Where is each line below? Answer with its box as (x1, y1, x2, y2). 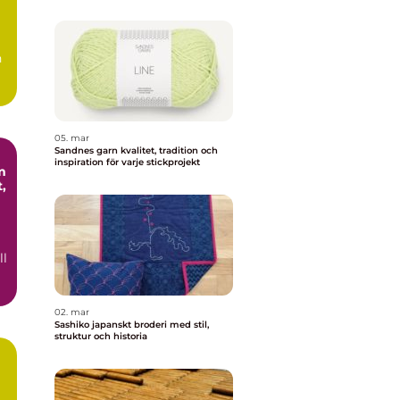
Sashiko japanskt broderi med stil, (54, 319, 92, 330)
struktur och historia (54, 330, 147, 342)
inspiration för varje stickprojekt (54, 156, 200, 168)
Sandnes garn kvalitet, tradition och (54, 145, 121, 156)
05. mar (54, 132, 89, 144)
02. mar (54, 306, 89, 318)
